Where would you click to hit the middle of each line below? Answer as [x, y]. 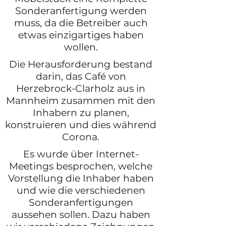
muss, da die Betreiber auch [81, 23]
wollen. [81, 47]
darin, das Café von [81, 76]
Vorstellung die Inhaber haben [81, 178]
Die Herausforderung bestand [81, 64]
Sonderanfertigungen [81, 203]
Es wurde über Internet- [81, 154]
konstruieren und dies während [81, 125]
